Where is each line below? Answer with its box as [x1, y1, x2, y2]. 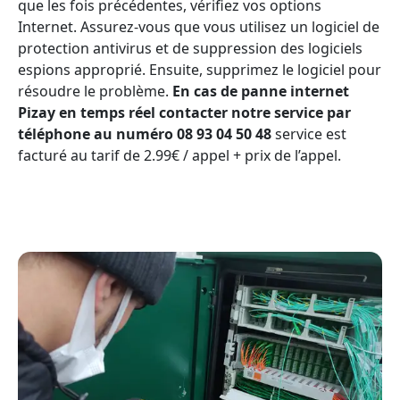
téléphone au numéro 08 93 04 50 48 [18, 124, 271, 145]
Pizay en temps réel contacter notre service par [18, 103, 351, 123]
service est [271, 124, 346, 145]
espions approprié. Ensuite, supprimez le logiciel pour [18, 60, 381, 80]
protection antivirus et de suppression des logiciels [18, 38, 362, 59]
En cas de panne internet [172, 81, 349, 102]
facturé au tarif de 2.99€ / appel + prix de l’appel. [18, 146, 341, 166]
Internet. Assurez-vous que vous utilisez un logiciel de [18, 17, 379, 37]
